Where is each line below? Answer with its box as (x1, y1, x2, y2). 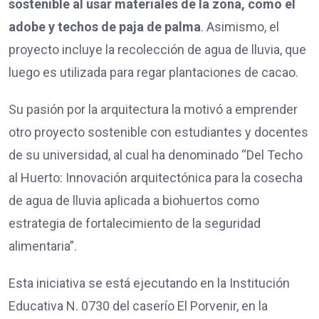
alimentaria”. (9, 238, 77, 253)
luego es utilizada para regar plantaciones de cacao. (9, 64, 298, 80)
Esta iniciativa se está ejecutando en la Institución (9, 275, 290, 291)
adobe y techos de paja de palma (9, 19, 201, 34)
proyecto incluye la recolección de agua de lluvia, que (9, 41, 306, 57)
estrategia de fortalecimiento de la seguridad (9, 215, 261, 231)
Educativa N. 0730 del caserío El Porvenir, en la (9, 298, 268, 313)
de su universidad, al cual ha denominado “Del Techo (9, 147, 303, 162)
